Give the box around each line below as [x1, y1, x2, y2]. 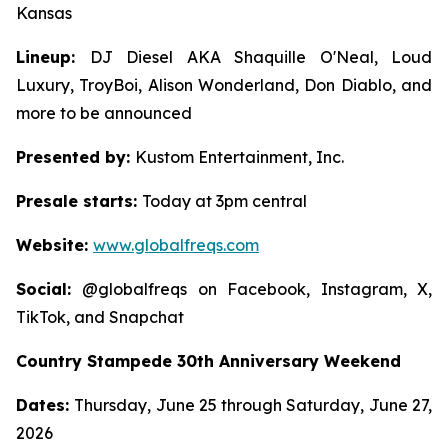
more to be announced [16, 103, 192, 123]
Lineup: [16, 47, 90, 67]
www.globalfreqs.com [93, 235, 259, 255]
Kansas [16, 3, 72, 23]
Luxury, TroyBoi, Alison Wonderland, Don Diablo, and [16, 75, 432, 95]
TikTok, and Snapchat [16, 307, 184, 327]
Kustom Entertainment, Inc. [135, 147, 344, 167]
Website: [16, 235, 93, 255]
